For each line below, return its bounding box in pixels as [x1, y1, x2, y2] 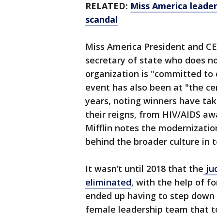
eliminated [85, 176, 131, 188]
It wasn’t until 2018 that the [85, 163, 203, 175]
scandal [85, 14, 118, 26]
